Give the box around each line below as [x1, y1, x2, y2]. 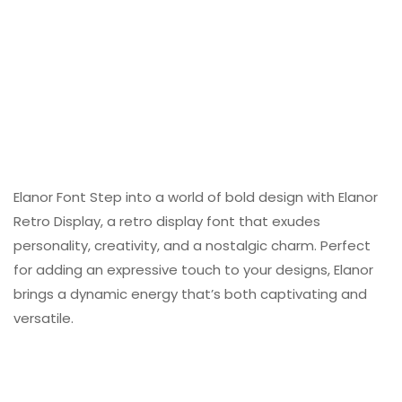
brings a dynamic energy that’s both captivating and [13, 284, 367, 304]
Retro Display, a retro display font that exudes [13, 212, 320, 232]
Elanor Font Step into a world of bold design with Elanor [13, 188, 378, 207]
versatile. [13, 309, 74, 328]
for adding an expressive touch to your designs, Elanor [13, 260, 373, 280]
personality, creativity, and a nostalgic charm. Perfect [13, 236, 371, 256]
